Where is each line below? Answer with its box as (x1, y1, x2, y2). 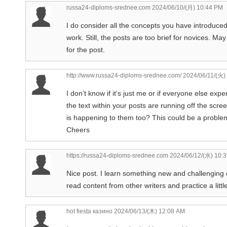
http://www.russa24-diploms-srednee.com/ (66, 71, 181, 79)
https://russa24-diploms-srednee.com (66, 152, 168, 159)
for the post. (66, 45, 105, 54)
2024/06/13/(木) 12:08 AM (112, 207, 185, 215)
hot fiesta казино (66, 207, 112, 215)
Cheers (66, 125, 90, 134)
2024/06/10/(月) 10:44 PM (150, 4, 223, 11)
